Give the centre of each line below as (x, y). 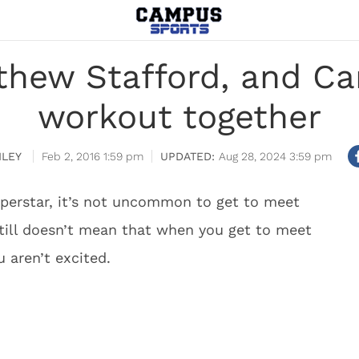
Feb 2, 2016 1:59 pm (92, 156)
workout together (179, 117)
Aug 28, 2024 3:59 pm (275, 156)
